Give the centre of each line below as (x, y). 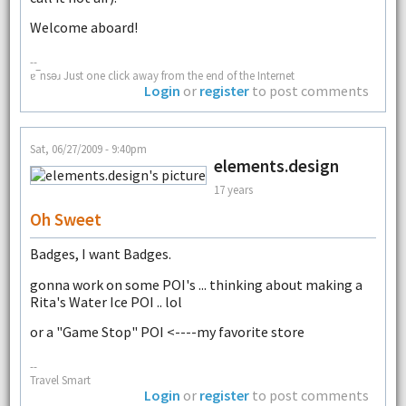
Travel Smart (60, 379)
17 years (233, 189)
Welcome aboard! (83, 28)
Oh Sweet (65, 220)
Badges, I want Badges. (100, 254)
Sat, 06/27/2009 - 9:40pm (88, 149)
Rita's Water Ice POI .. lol (106, 301)
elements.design (276, 166)
